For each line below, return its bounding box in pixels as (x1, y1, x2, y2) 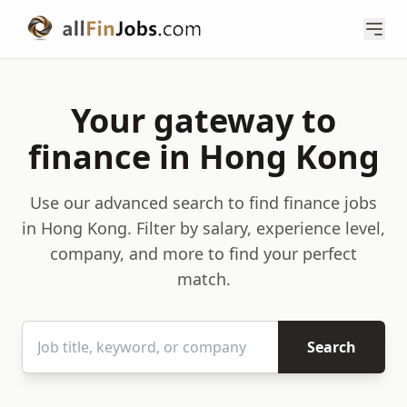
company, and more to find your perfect (50, 243, 357, 264)
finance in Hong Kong (27, 134, 380, 179)
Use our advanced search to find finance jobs (30, 192, 377, 213)
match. (176, 268, 231, 290)
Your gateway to (71, 98, 336, 143)
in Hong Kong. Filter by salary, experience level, (22, 217, 385, 239)
